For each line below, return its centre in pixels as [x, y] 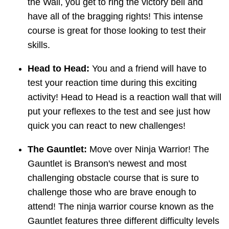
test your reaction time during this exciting [112, 83]
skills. [39, 45]
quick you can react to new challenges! [107, 126]
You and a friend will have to [148, 69]
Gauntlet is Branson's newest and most [107, 164]
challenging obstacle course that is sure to [113, 178]
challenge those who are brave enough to [112, 192]
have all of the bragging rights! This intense [115, 17]
